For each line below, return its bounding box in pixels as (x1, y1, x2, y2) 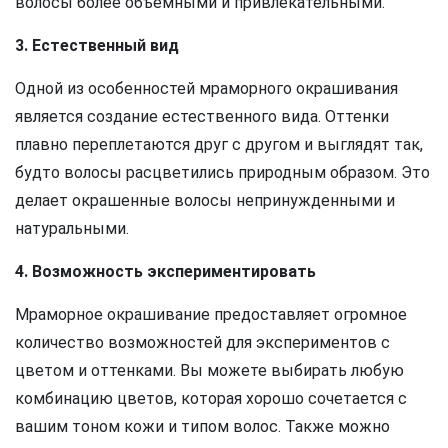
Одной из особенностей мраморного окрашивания (15, 79, 398, 99)
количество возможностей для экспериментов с (15, 333, 390, 353)
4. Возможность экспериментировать (15, 262, 316, 282)
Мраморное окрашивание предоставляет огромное (15, 305, 407, 325)
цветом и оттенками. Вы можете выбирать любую (15, 361, 404, 381)
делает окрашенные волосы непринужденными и (15, 191, 395, 211)
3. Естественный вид (15, 36, 179, 56)
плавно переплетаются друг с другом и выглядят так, (15, 135, 423, 155)
